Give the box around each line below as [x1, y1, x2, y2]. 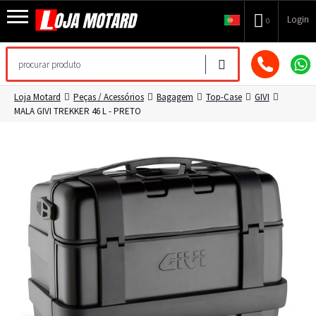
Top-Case [206, 91, 242, 103]
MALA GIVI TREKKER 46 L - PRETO [14, 105, 141, 117]
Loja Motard [14, 91, 61, 103]
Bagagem [157, 91, 193, 103]
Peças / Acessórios [73, 91, 144, 103]
